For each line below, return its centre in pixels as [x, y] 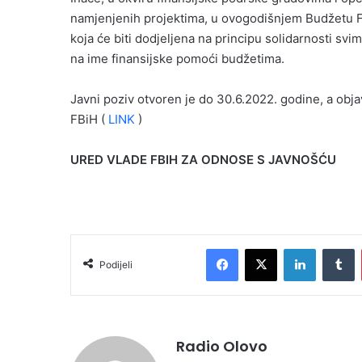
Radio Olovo [222, 347]
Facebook [262, 248]
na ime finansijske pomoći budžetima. [177, 59]
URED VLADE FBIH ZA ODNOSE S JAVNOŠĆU [203, 160]
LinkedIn [336, 248]
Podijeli [116, 265]
